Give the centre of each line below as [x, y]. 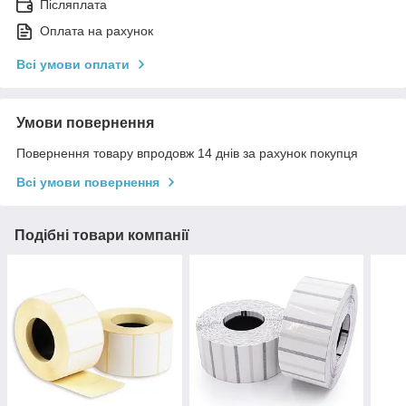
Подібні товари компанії [102, 236]
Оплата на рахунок [97, 31]
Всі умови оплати [73, 65]
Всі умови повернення [88, 183]
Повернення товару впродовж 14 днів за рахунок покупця [187, 154]
